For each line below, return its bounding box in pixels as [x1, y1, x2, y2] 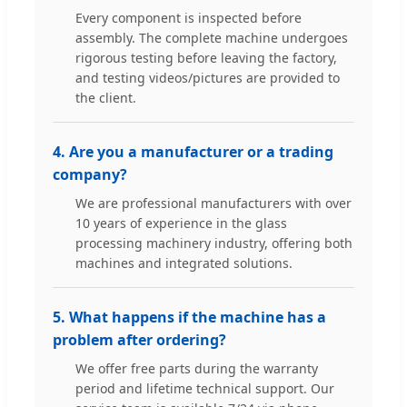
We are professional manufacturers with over [75, 194, 352, 212]
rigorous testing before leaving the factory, [75, 48, 337, 66]
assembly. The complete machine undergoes [75, 28, 348, 46]
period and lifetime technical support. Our [75, 379, 334, 397]
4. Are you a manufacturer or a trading [53, 141, 333, 162]
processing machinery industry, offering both [75, 233, 352, 252]
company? [53, 164, 127, 184]
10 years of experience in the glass [75, 213, 287, 232]
